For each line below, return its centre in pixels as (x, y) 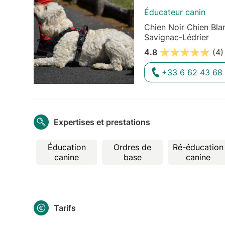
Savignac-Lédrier (177, 37)
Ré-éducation (198, 147)
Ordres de (133, 147)
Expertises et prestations (102, 122)
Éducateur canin (175, 12)
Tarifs (65, 208)
